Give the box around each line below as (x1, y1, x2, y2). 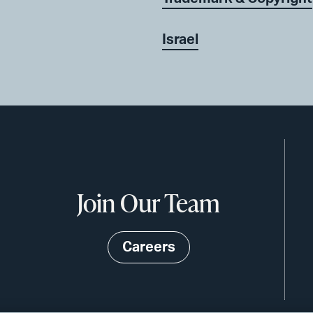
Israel (162, 32, 198, 47)
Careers (122, 240, 175, 254)
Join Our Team (77, 184, 220, 220)
